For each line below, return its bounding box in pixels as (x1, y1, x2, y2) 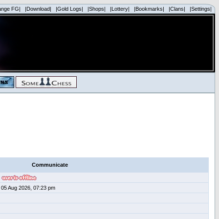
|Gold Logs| (56, 6, 83, 12)
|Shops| (88, 6, 106, 12)
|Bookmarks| (134, 6, 164, 12)
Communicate (32, 162, 68, 168)
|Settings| (190, 6, 212, 12)
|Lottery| (110, 6, 130, 12)
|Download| (25, 6, 51, 12)
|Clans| (169, 6, 185, 12)
